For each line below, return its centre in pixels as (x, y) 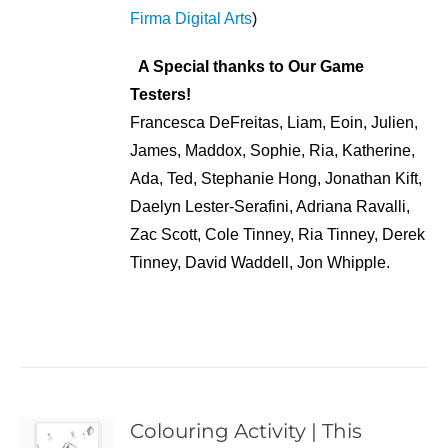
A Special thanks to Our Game (251, 66)
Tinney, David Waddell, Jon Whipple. (260, 262)
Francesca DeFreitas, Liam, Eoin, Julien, (274, 122)
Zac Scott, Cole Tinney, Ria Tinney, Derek (278, 234)
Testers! (161, 94)
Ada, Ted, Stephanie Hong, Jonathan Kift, (276, 178)
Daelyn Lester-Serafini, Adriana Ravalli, (270, 206)
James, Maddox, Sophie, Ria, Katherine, (273, 150)
